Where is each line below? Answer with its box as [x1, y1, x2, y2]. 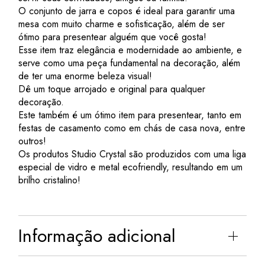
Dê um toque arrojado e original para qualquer [18, 82, 206, 96]
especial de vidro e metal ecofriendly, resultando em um [18, 160, 243, 174]
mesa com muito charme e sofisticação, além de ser [18, 17, 225, 31]
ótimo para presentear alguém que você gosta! [18, 30, 207, 44]
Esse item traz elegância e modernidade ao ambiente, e [18, 43, 243, 57]
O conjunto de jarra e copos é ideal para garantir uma [18, 4, 235, 18]
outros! [18, 134, 47, 148]
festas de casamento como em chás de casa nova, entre [18, 121, 246, 135]
